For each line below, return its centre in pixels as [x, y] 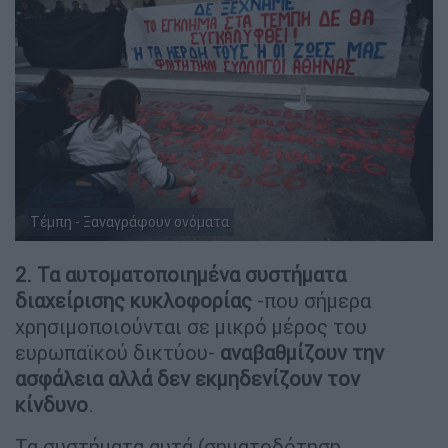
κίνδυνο [51, 405]
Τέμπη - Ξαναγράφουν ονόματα [129, 222]
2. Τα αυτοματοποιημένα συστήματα [180, 275]
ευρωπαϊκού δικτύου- [117, 353]
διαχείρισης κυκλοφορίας [133, 301]
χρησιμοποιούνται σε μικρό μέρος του [191, 327]
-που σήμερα [311, 301]
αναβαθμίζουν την [302, 353]
